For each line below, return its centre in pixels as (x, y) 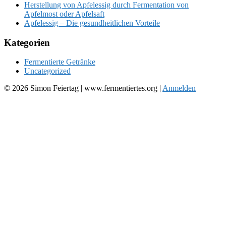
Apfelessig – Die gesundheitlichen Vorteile (92, 23)
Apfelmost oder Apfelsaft (64, 14)
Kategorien (27, 42)
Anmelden (179, 88)
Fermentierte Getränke (60, 62)
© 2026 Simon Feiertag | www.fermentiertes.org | (83, 88)
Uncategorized (47, 71)
